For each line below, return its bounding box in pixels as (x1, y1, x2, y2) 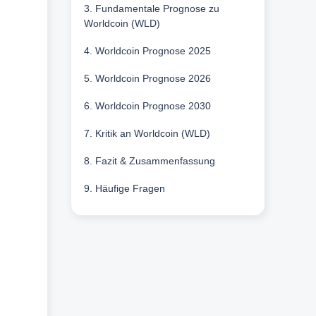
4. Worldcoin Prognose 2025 (83, 45, 211, 57)
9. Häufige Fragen (83, 183, 165, 195)
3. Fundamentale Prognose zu (83, 3, 219, 15)
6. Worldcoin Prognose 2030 (83, 100, 211, 112)
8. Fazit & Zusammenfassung (83, 155, 215, 167)
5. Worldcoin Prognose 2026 (83, 73, 211, 85)
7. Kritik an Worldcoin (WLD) (83, 128, 210, 140)
